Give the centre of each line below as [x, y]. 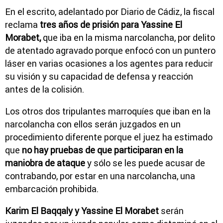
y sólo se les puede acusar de [145, 163]
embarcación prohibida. [52, 189]
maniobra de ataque [45, 163]
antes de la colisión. [45, 89]
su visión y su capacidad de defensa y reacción [99, 76]
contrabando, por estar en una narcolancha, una [100, 176]
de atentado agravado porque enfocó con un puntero [110, 50]
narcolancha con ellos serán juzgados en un [93, 124]
